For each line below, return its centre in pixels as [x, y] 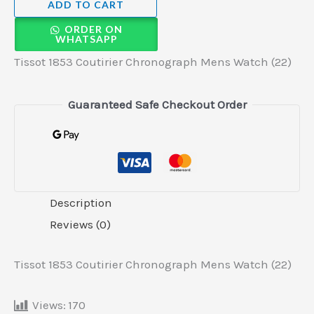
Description [81, 203]
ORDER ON [93, 29]
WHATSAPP [86, 39]
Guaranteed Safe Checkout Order [157, 105]
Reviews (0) [80, 225]
